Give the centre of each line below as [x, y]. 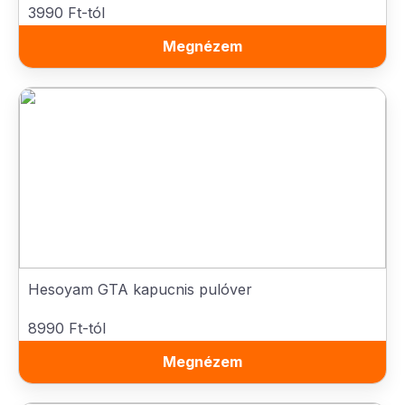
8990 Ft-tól [67, 328]
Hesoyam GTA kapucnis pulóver [140, 289]
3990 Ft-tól [66, 13]
